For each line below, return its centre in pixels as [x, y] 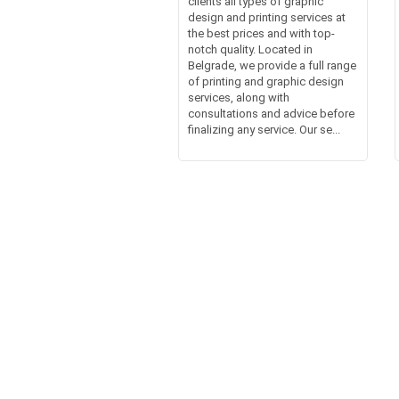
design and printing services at [266, 17]
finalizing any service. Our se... [264, 130]
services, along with [238, 98]
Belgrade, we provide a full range [272, 65]
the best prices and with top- [261, 33]
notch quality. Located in [250, 49]
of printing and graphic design [265, 81]
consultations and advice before [271, 114]
